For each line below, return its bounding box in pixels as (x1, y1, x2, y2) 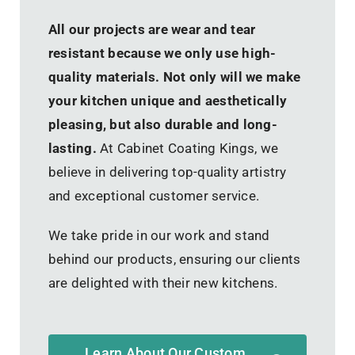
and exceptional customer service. (48, 188, 260, 204)
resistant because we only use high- (48, 45, 277, 62)
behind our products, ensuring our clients (48, 251, 301, 268)
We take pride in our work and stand (48, 227, 270, 244)
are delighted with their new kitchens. (48, 275, 278, 292)
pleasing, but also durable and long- (48, 116, 278, 133)
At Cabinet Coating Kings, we (96, 140, 279, 157)
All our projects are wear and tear (48, 21, 256, 38)
